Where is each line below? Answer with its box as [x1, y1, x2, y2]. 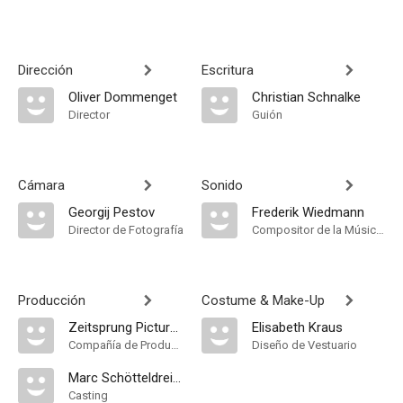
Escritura [201, 62, 254, 78]
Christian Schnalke [252, 89, 361, 105]
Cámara [18, 177, 65, 193]
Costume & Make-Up [201, 292, 325, 309]
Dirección [18, 62, 73, 78]
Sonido [201, 177, 243, 193]
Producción [18, 292, 85, 309]
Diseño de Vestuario [252, 338, 357, 352]
